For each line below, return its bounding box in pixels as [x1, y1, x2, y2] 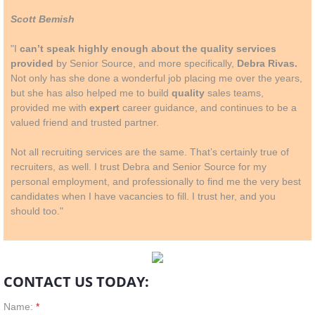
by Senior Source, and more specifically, [53, 57, 237, 69]
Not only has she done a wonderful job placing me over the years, [11, 72, 302, 84]
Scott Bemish [11, 13, 75, 25]
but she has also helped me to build [11, 86, 169, 98]
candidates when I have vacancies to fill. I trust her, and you [11, 190, 276, 202]
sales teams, [205, 86, 264, 98]
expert [89, 101, 120, 113]
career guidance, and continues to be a [120, 101, 297, 113]
